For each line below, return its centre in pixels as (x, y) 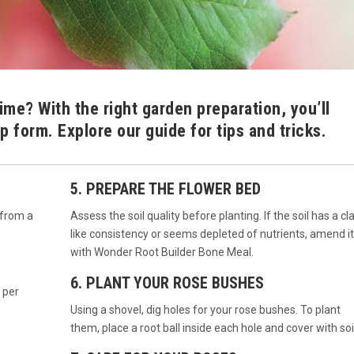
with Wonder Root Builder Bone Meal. (162, 252)
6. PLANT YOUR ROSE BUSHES (167, 283)
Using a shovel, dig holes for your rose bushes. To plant (205, 310)
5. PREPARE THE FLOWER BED (165, 189)
